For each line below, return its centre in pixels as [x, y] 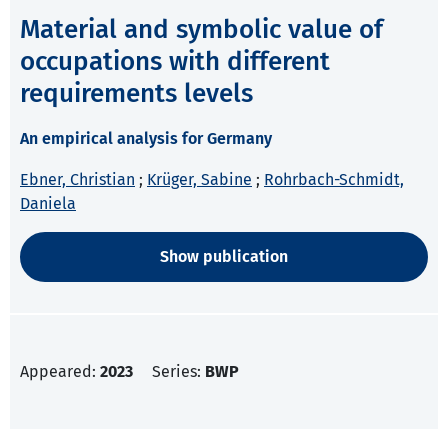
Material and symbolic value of [201, 30]
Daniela [48, 204]
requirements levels [136, 94]
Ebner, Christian [77, 180]
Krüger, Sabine [199, 180]
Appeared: [60, 372]
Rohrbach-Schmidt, [334, 180]
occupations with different [175, 62]
